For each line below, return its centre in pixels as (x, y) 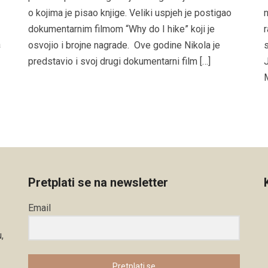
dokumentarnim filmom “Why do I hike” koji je (122, 29)
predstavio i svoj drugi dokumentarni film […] (120, 61)
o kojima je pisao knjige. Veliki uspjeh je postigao (130, 13)
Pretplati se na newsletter (98, 182)
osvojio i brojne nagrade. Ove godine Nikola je (124, 45)
